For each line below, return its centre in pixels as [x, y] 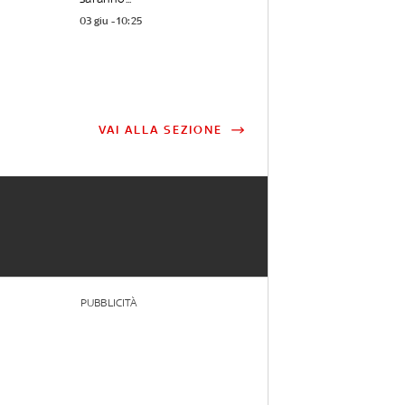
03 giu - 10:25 [111, 21]
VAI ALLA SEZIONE [160, 130]
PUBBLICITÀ [108, 303]
